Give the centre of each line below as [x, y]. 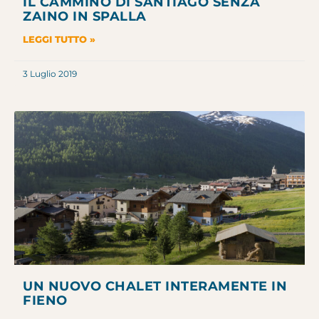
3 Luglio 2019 [50, 73]
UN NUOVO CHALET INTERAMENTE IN [155, 286]
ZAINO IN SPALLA [85, 16]
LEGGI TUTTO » [59, 39]
